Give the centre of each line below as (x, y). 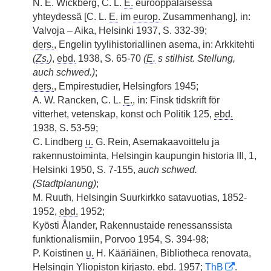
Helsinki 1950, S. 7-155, (85, 170)
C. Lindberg (59, 142)
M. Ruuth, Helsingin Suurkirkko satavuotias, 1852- (140, 198)
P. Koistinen (59, 253)
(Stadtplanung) (64, 184)
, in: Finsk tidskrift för (176, 100)
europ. (147, 17)
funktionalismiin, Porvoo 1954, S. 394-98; (121, 239)
